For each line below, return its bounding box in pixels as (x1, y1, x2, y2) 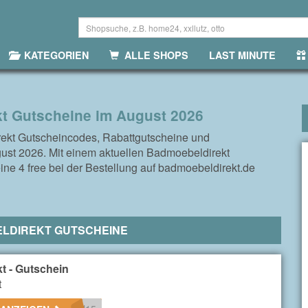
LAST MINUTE (209, 48, 276, 62)
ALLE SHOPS (119, 48, 188, 62)
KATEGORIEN (19, 48, 89, 62)
